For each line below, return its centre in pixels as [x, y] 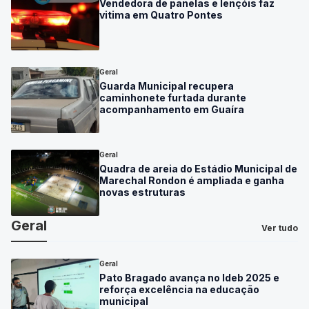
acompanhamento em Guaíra [172, 110]
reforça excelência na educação [179, 290]
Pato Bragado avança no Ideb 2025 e [189, 278]
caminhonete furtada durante [173, 98]
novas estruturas [142, 192]
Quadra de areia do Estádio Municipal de [198, 169]
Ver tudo [280, 228]
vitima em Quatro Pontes [161, 15]
